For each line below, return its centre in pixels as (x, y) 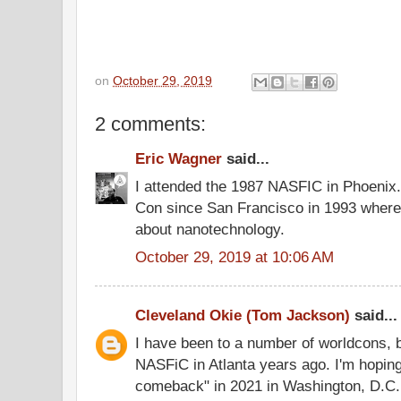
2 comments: (150, 124)
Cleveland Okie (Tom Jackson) (243, 315)
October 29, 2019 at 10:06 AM (235, 256)
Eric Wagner (179, 158)
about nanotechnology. (210, 229)
